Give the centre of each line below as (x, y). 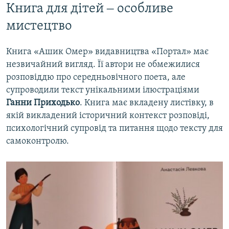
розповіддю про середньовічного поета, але (96, 78)
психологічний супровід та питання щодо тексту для (114, 129)
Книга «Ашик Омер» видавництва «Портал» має (107, 52)
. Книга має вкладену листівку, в (147, 103)
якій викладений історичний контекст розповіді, (108, 116)
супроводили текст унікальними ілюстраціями (103, 90)
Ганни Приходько (43, 103)
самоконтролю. (38, 142)
